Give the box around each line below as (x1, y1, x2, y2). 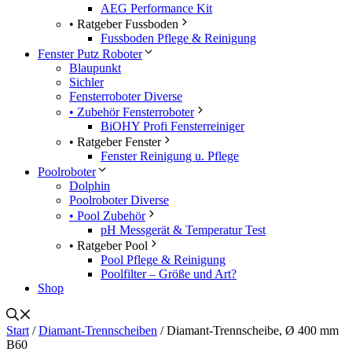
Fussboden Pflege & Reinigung (101, 31, 256, 45)
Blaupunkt (69, 60, 121, 75)
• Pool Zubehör (69, 208, 145, 222)
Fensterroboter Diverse (69, 89, 182, 103)
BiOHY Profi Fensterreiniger (101, 119, 244, 133)
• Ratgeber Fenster (69, 134, 161, 148)
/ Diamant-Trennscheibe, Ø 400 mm (157, 323, 339, 337)
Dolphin (69, 178, 110, 192)
